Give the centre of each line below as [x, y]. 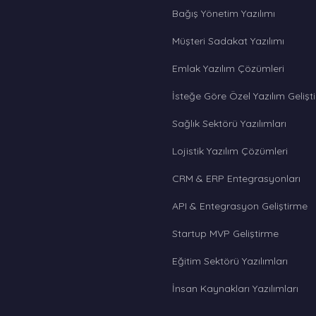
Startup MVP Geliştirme [225, 233]
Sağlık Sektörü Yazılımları [229, 123]
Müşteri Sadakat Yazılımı [228, 41]
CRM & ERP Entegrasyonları [236, 178]
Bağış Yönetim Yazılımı [224, 13]
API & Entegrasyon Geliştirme [240, 206]
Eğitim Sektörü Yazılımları [230, 261]
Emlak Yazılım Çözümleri [228, 68]
